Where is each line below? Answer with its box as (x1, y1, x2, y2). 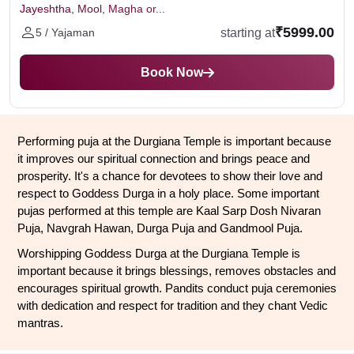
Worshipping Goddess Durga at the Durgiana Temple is (17, 247, 300, 260)
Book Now (140, 66, 203, 79)
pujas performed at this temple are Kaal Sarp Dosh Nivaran (17, 205, 321, 217)
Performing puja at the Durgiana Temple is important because (17, 135, 331, 148)
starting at (220, 25, 275, 40)
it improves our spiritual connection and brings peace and (17, 153, 310, 165)
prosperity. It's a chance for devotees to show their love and (17, 170, 322, 183)
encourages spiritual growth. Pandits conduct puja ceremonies (17, 282, 337, 295)
